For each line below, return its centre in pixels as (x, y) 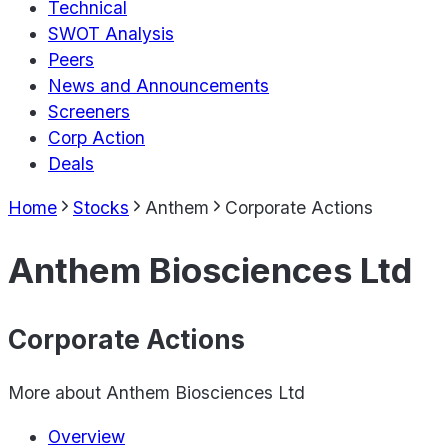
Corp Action (96, 138)
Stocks (101, 207)
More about (57, 393)
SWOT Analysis (111, 34)
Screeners (89, 112)
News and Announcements (158, 86)
